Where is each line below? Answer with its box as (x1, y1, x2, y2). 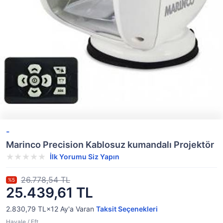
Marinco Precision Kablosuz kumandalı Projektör (6, 139, 214, 150)
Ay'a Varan (58, 205, 96, 213)
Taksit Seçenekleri (96, 205, 158, 213)
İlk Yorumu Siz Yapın (50, 152, 119, 161)
